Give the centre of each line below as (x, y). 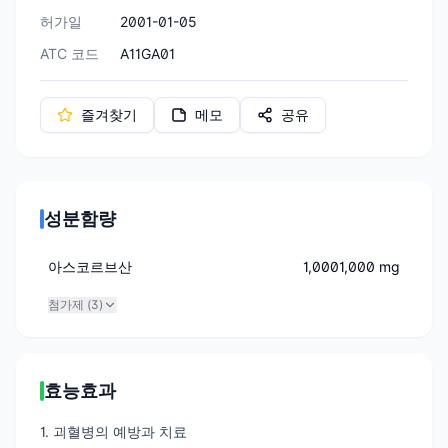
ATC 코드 (69, 53)
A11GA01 (147, 53)
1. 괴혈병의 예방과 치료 (113, 431)
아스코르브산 (90, 266)
